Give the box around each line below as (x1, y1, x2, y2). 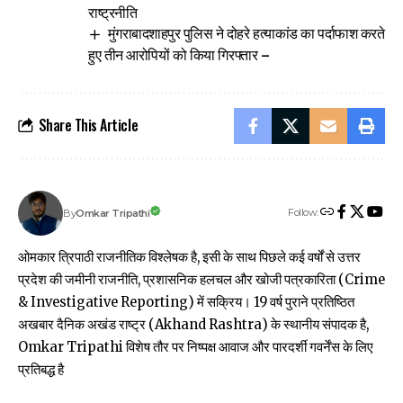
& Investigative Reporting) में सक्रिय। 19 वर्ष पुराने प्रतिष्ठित (18, 293, 354, 310)
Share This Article (38, 114, 139, 137)
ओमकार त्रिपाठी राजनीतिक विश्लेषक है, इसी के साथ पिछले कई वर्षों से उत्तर (18, 248, 361, 265)
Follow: (288, 206, 318, 219)
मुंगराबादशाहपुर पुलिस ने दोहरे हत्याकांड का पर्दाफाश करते (108, 21, 385, 43)
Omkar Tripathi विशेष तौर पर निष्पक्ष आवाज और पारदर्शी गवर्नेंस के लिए (18, 338, 373, 355)
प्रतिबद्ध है (18, 361, 64, 378)
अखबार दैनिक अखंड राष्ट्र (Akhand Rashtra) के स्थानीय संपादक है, (18, 316, 369, 333)
